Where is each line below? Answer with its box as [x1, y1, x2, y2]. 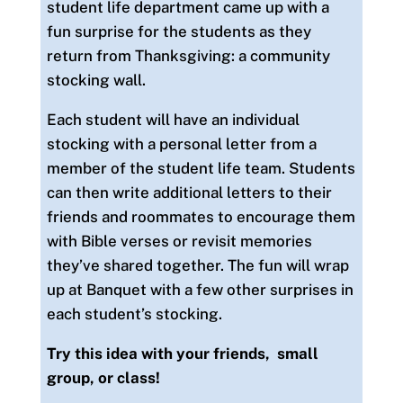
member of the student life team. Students [46, 158, 355, 177]
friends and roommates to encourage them [46, 207, 355, 226]
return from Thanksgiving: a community [46, 46, 330, 65]
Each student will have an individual [46, 110, 300, 129]
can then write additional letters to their [46, 183, 332, 201]
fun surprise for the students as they [46, 22, 311, 40]
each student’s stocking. [46, 304, 222, 323]
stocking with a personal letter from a [46, 134, 317, 153]
